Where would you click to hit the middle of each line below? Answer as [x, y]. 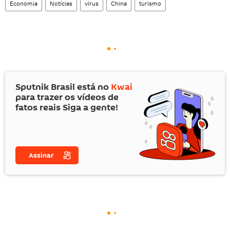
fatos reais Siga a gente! [67, 107]
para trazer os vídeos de [67, 97]
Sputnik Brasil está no [63, 87]
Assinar [41, 155]
